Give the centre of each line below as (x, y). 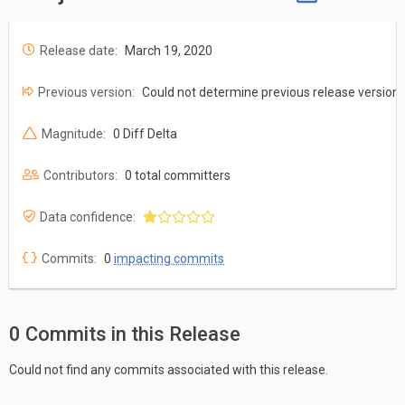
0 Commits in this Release (125, 334)
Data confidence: (88, 217)
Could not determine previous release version (271, 93)
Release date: (79, 51)
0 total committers (178, 176)
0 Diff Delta (145, 134)
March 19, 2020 (169, 51)
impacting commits (169, 259)
